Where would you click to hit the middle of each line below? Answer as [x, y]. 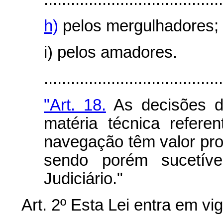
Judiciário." [83, 179]
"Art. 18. [75, 105]
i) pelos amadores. [111, 52]
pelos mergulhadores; [138, 26]
